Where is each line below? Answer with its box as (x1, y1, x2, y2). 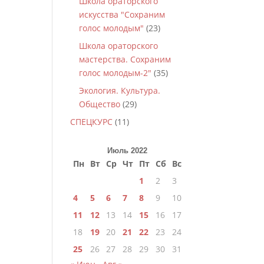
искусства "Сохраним (79, 9, 166, 20)
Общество (79, 98, 121, 110)
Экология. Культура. (79, 85, 161, 96)
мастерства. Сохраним (79, 54, 171, 65)
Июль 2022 (107, 146, 148, 155)
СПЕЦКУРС (70, 116, 113, 127)
